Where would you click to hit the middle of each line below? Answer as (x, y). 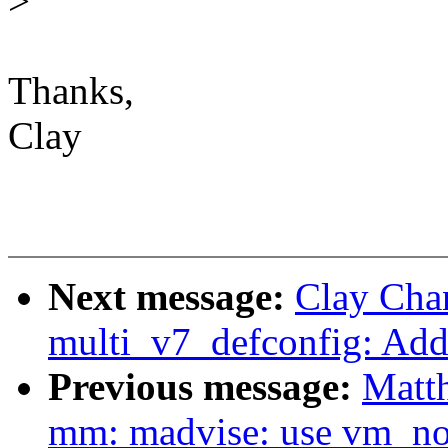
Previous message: (205, 387)
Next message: (171, 297)
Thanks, (71, 91)
